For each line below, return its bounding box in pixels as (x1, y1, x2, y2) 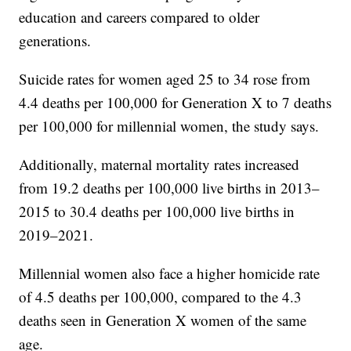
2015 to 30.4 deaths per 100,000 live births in (19, 201, 295, 222)
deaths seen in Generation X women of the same (19, 310, 307, 331)
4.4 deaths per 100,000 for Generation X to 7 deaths (19, 92, 332, 113)
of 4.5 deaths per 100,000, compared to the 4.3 (19, 287, 302, 307)
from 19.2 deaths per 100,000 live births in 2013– (19, 178, 320, 198)
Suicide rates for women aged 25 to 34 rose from (19, 69, 311, 89)
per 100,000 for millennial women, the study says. (19, 116, 324, 136)
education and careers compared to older (19, 7, 260, 27)
